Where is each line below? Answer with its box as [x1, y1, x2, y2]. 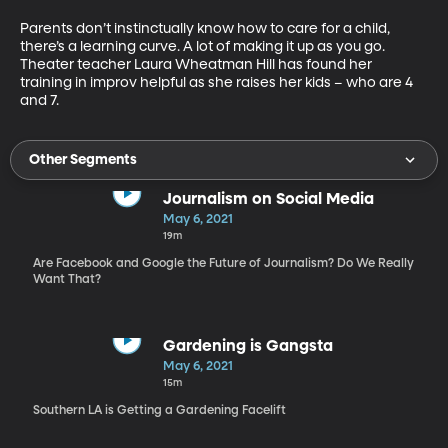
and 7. [20, 93, 59, 108]
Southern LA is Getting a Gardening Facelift [32, 404, 286, 417]
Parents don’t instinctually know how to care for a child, [20, 21, 393, 36]
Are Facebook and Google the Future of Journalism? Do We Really [32, 257, 414, 270]
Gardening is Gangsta [162, 338, 333, 355]
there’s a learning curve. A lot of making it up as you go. [20, 39, 388, 54]
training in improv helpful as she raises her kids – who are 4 [20, 75, 416, 90]
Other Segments [29, 152, 137, 167]
